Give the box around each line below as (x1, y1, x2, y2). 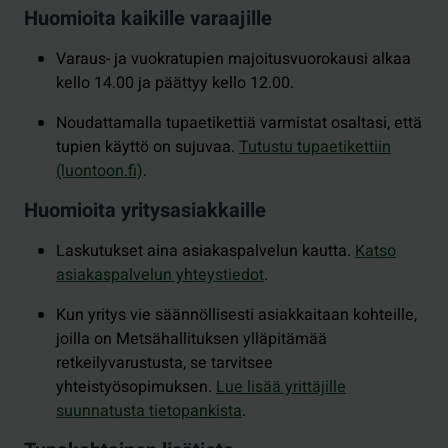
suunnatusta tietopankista (56, 398, 242, 423)
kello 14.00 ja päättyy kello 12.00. (56, 70, 294, 95)
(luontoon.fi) (56, 158, 143, 183)
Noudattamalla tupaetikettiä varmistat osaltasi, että (56, 110, 422, 135)
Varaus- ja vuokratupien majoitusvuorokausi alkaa (56, 46, 411, 71)
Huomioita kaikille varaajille (24, 3, 272, 33)
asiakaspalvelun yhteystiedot (56, 262, 264, 287)
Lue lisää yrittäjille (216, 374, 346, 399)
